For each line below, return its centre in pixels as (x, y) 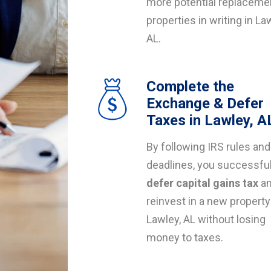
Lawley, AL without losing (206, 219)
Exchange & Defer (205, 103)
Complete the (190, 87)
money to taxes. (185, 237)
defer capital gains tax (202, 183)
